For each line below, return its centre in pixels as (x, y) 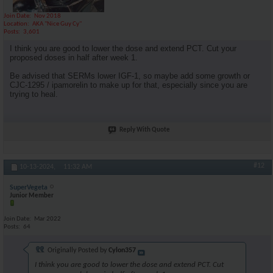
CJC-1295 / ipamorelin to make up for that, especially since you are (129, 85)
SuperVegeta (29, 188)
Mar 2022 (48, 219)
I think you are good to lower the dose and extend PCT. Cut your (123, 48)
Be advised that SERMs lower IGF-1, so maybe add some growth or (130, 76)
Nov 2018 (48, 16)
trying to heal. (34, 94)
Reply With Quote (145, 130)
